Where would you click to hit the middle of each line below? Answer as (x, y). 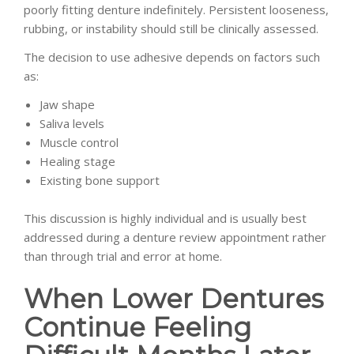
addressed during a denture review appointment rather (175, 237)
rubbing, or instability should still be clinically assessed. (171, 28)
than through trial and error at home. (123, 256)
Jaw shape (67, 104)
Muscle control (79, 142)
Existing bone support (100, 180)
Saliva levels (72, 123)
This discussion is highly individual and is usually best (165, 218)
